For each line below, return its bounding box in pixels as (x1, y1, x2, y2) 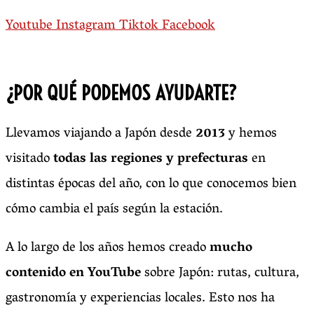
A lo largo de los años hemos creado (6, 235, 210, 261)
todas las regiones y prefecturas (53, 146, 248, 172)
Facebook (162, 13, 215, 39)
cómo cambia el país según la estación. (6, 197, 223, 223)
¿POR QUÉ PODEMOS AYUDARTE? (6, 80, 237, 105)
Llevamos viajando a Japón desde (6, 121, 196, 147)
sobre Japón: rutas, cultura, (141, 261, 299, 287)
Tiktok (119, 13, 158, 39)
